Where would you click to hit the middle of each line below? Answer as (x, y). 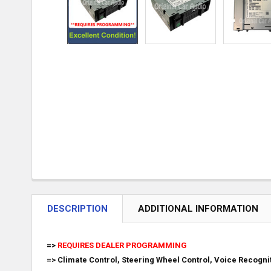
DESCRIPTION (77, 208)
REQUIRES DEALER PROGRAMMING (122, 245)
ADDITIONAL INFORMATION (198, 208)
